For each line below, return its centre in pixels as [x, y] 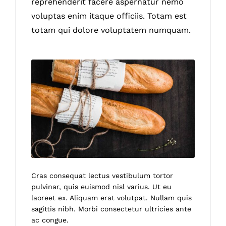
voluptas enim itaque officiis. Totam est [109, 16]
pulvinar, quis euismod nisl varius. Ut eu [102, 187]
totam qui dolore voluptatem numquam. [111, 30]
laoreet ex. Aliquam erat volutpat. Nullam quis [112, 198]
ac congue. [50, 220]
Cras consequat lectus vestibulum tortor [102, 176]
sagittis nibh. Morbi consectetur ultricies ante [111, 209]
